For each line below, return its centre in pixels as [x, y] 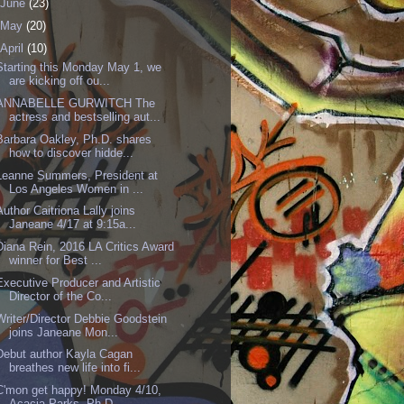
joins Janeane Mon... [64, 332]
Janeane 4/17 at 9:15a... [73, 225]
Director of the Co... [61, 296]
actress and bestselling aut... [85, 117]
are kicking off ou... [60, 81]
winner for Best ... [56, 261]
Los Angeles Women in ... [77, 188]
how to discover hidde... [72, 152]
